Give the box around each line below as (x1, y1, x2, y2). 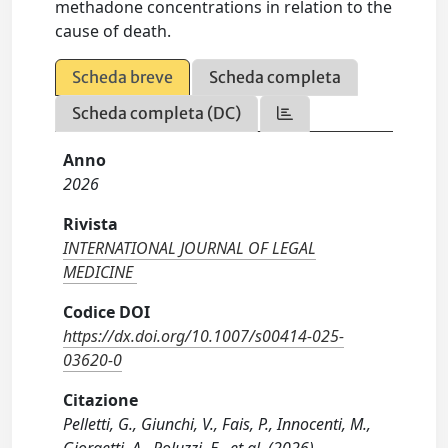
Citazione (63, 389, 139, 412)
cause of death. (55, 20, 172, 43)
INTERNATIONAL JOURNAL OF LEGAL (63, 237, 317, 260)
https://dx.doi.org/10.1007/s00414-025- (63, 325, 345, 348)
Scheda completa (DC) (72, 103, 242, 124)
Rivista (63, 213, 119, 236)
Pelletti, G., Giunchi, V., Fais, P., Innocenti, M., (63, 413, 372, 436)
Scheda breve (72, 67, 174, 88)
